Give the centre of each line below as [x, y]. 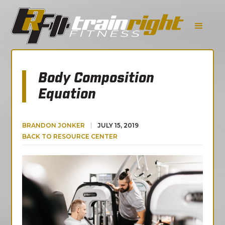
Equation [67, 94]
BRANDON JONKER [54, 125]
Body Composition [96, 78]
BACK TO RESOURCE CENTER [70, 136]
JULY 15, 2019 [118, 125]
